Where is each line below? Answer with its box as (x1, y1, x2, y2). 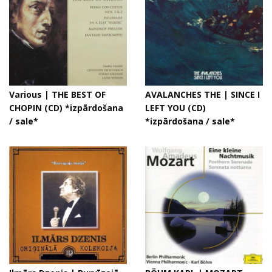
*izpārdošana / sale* (145, 115, 235, 127)
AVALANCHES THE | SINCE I (145, 89, 260, 100)
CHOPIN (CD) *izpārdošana (9, 102, 123, 114)
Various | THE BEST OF (9, 89, 106, 100)
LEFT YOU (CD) (145, 102, 206, 114)
